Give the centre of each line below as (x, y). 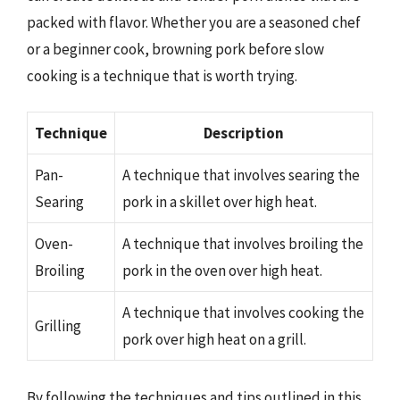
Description (244, 133)
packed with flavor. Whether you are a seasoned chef (194, 22)
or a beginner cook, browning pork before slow (175, 49)
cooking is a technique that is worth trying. (162, 75)
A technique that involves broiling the (243, 244)
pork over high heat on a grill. (214, 339)
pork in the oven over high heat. (222, 271)
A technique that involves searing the (241, 175)
